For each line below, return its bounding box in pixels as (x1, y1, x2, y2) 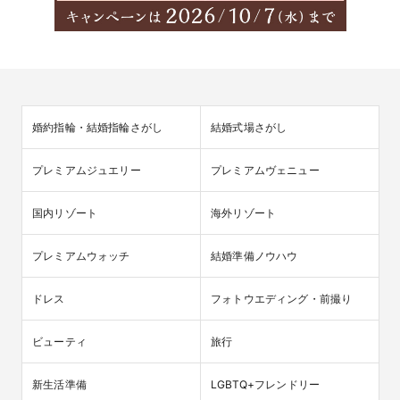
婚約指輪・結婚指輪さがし (32, 120, 163, 134)
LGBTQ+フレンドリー (211, 377, 321, 391)
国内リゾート (32, 205, 98, 220)
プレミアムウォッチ (32, 248, 130, 262)
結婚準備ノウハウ (211, 248, 298, 262)
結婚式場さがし (211, 120, 287, 134)
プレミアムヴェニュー (211, 162, 320, 177)
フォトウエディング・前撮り (211, 291, 353, 305)
